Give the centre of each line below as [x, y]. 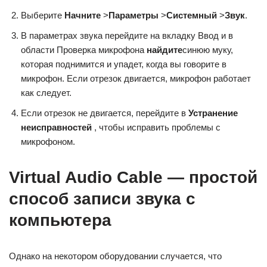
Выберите [43, 15]
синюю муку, [208, 50]
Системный [192, 15]
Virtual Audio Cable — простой [133, 177]
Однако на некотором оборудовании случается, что [115, 256]
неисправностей [56, 127]
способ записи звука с [102, 199]
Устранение [213, 113]
